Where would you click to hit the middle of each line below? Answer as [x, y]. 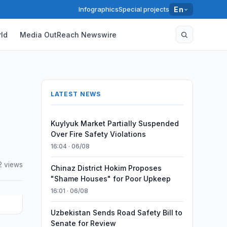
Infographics [99, 9]
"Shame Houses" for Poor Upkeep [110, 179]
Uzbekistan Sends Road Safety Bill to [116, 213]
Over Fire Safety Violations [98, 134]
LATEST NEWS [76, 94]
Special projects [144, 9]
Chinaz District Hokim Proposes [106, 168]
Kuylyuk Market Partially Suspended [115, 123]
